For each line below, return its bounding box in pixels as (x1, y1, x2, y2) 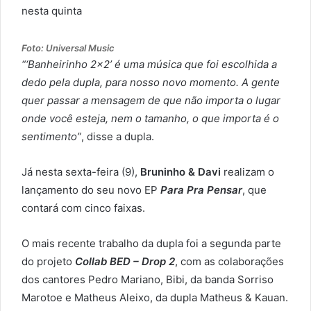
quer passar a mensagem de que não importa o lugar (22, 94, 280, 108)
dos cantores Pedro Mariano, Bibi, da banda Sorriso (22, 273, 274, 287)
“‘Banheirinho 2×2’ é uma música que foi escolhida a (22, 58, 277, 72)
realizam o (221, 165, 274, 179)
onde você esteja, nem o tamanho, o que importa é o (22, 112, 279, 126)
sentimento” (22, 130, 81, 144)
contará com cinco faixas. (22, 201, 145, 215)
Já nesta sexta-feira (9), (22, 165, 140, 179)
